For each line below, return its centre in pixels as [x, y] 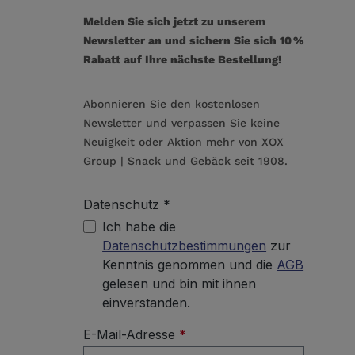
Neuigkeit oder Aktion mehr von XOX [184, 142]
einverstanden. [147, 303]
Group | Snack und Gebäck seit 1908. [186, 161]
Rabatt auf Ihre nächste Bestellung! [183, 60]
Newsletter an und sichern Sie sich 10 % [194, 41]
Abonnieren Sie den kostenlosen [172, 104]
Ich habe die [139, 227]
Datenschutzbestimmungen [185, 246]
